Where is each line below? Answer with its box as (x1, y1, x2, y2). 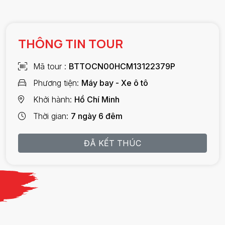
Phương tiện (33, 78, 77, 88)
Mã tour (33, 61, 64, 71)
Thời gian (33, 111, 66, 121)
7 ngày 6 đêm (71, 111, 123, 121)
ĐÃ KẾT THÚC (84, 138, 141, 148)
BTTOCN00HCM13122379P (69, 61, 175, 71)
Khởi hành (33, 94, 70, 104)
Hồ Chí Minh (74, 94, 120, 104)
